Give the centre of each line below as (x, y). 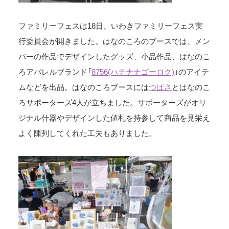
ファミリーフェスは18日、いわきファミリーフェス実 (111, 25)
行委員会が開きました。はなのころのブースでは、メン (114, 41)
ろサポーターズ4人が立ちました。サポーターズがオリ (113, 102)
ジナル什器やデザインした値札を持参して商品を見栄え (114, 117)
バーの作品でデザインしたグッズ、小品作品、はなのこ (114, 56)
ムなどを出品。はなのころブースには (84, 87)
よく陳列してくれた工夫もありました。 (88, 133)
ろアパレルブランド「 (55, 71)
